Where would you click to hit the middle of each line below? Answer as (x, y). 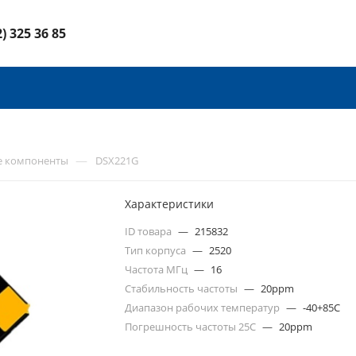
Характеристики (170, 204)
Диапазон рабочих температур (204, 308)
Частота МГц (158, 269)
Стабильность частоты (183, 288)
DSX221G (117, 161)
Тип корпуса (157, 250)
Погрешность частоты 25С (192, 327)
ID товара (150, 231)
